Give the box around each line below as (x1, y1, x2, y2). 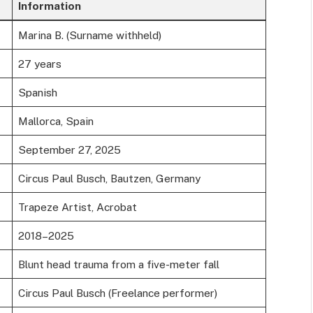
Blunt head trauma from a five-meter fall (17, 258, 219, 271)
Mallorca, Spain (17, 115, 94, 128)
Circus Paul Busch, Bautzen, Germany (17, 172, 201, 185)
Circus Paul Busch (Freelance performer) (17, 286, 217, 300)
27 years (17, 57, 61, 71)
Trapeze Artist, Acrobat (17, 201, 137, 214)
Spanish (17, 86, 57, 99)
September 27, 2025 (17, 143, 121, 156)
